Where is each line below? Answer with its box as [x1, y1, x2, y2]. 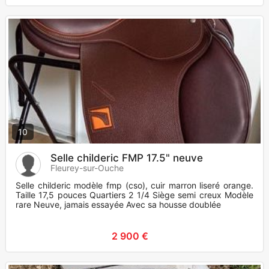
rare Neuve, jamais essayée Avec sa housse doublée [16, 199, 221, 210]
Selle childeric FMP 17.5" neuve [50, 152, 203, 165]
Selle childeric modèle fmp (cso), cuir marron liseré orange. [16, 180, 253, 191]
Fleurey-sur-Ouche [50, 163, 124, 174]
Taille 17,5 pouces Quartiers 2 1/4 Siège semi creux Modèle [16, 190, 253, 201]
